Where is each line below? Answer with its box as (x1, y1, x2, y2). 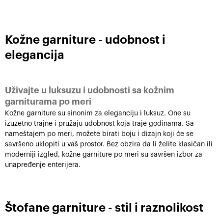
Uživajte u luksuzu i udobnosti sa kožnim (5, 86, 174, 95)
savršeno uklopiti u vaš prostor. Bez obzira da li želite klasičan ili (5, 141, 213, 148)
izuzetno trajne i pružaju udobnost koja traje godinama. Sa (5, 120, 194, 127)
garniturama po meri (5, 97, 91, 106)
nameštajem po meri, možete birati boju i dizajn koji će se (5, 131, 193, 137)
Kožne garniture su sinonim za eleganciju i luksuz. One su (5, 110, 191, 117)
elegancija (5, 49, 64, 61)
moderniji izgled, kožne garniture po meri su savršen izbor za (5, 151, 202, 158)
